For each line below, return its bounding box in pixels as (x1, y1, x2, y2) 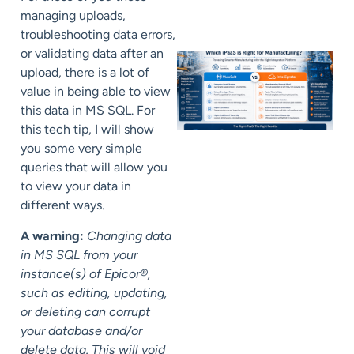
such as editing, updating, (21, 284, 168, 300)
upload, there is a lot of (21, 65, 149, 81)
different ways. (21, 198, 104, 213)
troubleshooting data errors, (21, 27, 175, 43)
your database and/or (21, 322, 142, 338)
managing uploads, (21, 8, 126, 24)
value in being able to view (21, 84, 171, 100)
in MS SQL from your (21, 247, 137, 262)
